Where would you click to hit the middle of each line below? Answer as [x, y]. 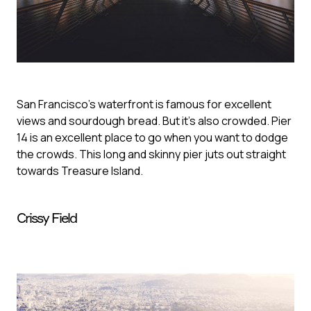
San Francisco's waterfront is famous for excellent [144, 104]
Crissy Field [47, 218]
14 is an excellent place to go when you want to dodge [152, 138]
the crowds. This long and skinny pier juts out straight [151, 154]
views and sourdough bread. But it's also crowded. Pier [154, 121]
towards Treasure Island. [80, 171]
